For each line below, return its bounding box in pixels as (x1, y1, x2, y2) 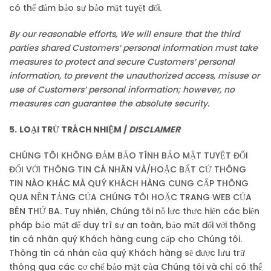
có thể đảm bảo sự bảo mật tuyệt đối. (9, 2, 162, 14)
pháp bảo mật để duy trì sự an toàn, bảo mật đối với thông (9, 219, 256, 231)
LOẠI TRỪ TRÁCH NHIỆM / (19, 123, 129, 135)
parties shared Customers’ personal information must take (9, 42, 258, 54)
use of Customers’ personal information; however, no (9, 83, 235, 96)
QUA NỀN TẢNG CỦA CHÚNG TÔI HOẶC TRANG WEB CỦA (9, 191, 252, 203)
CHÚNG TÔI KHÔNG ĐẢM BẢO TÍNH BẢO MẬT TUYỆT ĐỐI (9, 149, 248, 162)
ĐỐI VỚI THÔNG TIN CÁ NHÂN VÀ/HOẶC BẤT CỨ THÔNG (9, 163, 246, 175)
